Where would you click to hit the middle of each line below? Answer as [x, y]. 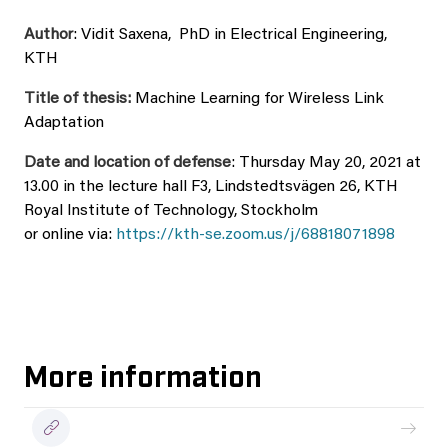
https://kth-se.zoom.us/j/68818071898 [255, 235]
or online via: [70, 235]
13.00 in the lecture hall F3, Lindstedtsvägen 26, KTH [211, 187]
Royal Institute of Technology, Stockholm [171, 211]
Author [48, 35]
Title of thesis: [77, 99]
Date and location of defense [127, 163]
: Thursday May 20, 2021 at [326, 163]
